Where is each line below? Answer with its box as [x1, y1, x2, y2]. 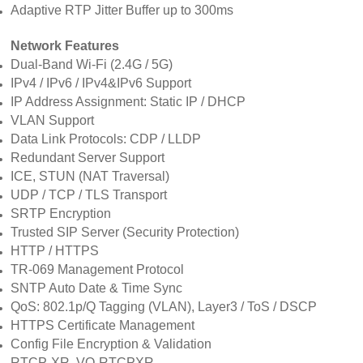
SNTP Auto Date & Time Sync [11, 280, 183, 295]
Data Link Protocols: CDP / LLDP [11, 131, 202, 146]
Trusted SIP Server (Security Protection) [11, 224, 240, 239]
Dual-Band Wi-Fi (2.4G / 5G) [11, 57, 173, 71]
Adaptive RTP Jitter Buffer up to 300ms [11, 2, 234, 17]
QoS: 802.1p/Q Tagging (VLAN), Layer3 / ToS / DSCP [11, 299, 318, 314]
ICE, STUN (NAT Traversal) [11, 169, 170, 183]
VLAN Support [11, 113, 95, 127]
